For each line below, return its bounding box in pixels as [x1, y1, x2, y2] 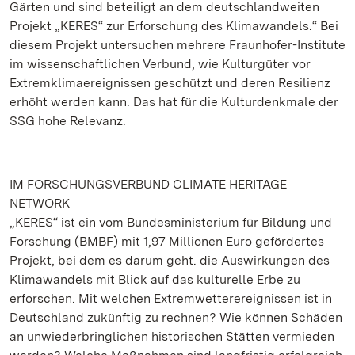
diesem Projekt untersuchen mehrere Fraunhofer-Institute [10, 37, 345, 52]
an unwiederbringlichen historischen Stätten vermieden [10, 329, 334, 344]
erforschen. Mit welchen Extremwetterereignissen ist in [10, 291, 332, 306]
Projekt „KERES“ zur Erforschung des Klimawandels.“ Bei [10, 18, 338, 33]
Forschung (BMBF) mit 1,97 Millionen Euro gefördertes [10, 234, 324, 249]
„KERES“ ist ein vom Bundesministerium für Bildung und [10, 215, 332, 230]
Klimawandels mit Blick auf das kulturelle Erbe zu [10, 272, 300, 287]
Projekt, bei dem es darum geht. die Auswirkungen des [10, 253, 330, 268]
